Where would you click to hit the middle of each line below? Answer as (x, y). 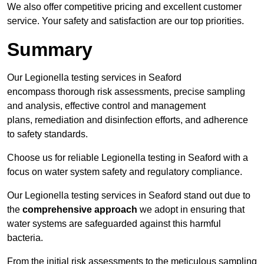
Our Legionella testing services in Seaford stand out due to (129, 196)
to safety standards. (47, 134)
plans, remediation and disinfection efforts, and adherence (128, 120)
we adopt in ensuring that (191, 210)
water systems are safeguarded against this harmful (114, 224)
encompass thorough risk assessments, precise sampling (126, 92)
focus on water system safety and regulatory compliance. (125, 172)
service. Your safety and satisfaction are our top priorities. (126, 21)
